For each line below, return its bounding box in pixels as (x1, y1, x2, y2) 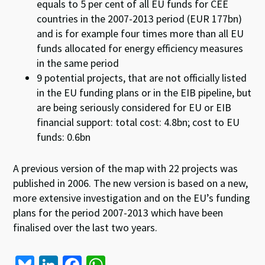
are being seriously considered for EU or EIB (37, 101, 232, 114)
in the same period (37, 56, 119, 70)
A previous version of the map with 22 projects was (13, 161, 238, 175)
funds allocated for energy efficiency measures (37, 41, 244, 55)
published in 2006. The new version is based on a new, (13, 176, 248, 190)
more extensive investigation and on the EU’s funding (13, 191, 251, 205)
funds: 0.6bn (37, 130, 91, 144)
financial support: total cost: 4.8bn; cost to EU (37, 115, 240, 129)
